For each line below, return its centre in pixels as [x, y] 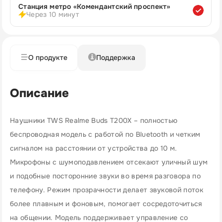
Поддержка [116, 57]
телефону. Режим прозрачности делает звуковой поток [107, 190]
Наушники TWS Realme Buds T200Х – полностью [94, 120]
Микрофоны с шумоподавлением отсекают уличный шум [109, 162]
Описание [39, 93]
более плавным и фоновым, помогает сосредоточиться [106, 204]
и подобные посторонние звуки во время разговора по [106, 176]
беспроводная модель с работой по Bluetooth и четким [105, 134]
